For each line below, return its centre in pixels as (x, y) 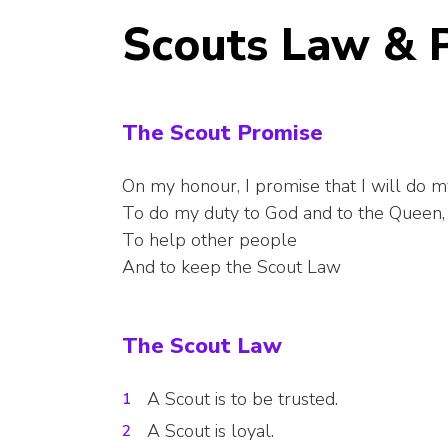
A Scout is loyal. (210, 431)
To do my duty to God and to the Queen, (283, 213)
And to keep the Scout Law (231, 267)
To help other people (209, 240)
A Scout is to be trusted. (242, 399)
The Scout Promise (222, 133)
